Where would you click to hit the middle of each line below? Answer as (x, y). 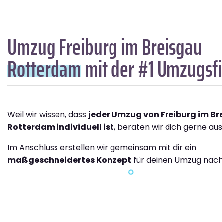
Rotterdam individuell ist (61, 127)
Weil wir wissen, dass (48, 114)
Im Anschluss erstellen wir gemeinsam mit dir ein (102, 147)
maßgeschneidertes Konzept (69, 160)
